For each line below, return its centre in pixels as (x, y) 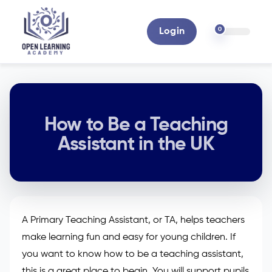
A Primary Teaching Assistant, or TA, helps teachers (133, 220)
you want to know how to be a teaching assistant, (133, 254)
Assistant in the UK (136, 144)
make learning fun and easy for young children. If (129, 237)
